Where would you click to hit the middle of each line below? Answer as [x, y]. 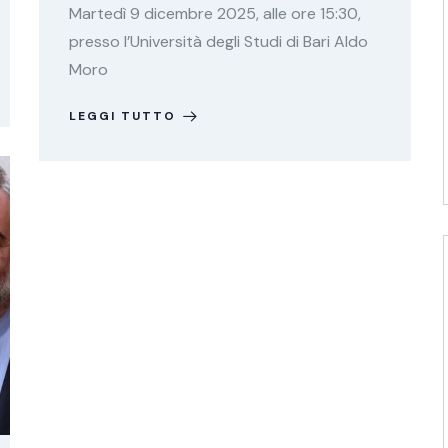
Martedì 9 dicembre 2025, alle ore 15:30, [215, 13]
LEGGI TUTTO [122, 116]
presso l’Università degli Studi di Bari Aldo [218, 41]
